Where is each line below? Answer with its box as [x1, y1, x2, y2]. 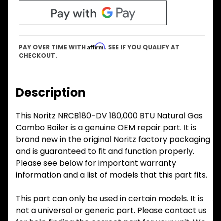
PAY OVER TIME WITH [19, 43, 87, 52]
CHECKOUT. [19, 51, 57, 60]
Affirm [87, 42, 105, 50]
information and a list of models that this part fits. [16, 169, 207, 181]
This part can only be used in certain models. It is [16, 193, 203, 205]
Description [16, 84, 85, 101]
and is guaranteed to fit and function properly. [16, 146, 194, 157]
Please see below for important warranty [16, 157, 176, 169]
